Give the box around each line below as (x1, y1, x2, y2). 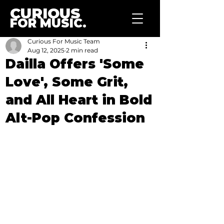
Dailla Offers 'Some (5, 56, 144, 72)
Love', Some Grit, (5, 74, 128, 90)
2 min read (66, 46, 98, 54)
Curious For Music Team (27, 37, 100, 45)
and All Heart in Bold (5, 92, 152, 108)
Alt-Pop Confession (5, 110, 145, 126)
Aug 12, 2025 (27, 46, 64, 54)
